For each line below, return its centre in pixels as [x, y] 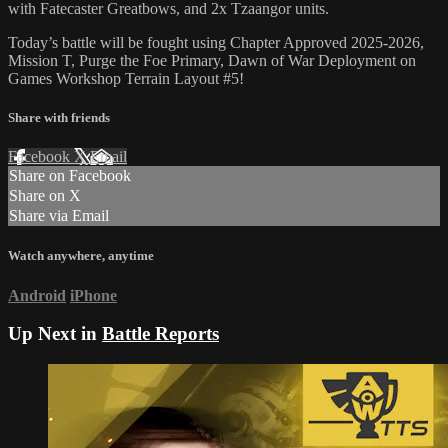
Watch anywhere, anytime [81, 256]
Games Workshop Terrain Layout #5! [126, 78]
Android [37, 295]
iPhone [93, 295]
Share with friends [59, 118]
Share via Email [59, 216]
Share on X [45, 196]
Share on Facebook [70, 176]
